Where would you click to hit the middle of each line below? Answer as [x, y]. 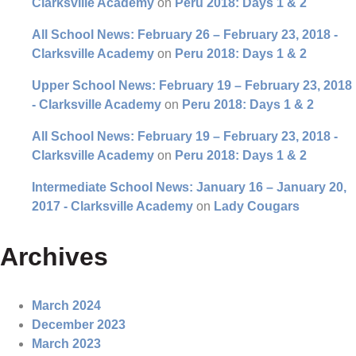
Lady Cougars [257, 207]
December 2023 [79, 325]
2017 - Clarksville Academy [112, 207]
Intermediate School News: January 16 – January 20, [189, 188]
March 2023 [66, 344]
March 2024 [66, 306]
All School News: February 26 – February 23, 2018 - [185, 35]
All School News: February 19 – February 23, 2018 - [185, 137]
